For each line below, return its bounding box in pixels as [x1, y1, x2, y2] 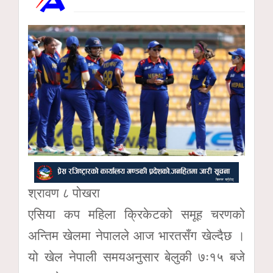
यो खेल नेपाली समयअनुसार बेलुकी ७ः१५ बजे [28, 249, 245, 264]
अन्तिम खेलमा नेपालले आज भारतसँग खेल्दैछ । [28, 228, 245, 243]
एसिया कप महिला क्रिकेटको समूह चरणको [28, 207, 245, 222]
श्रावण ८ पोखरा [28, 185, 100, 200]
